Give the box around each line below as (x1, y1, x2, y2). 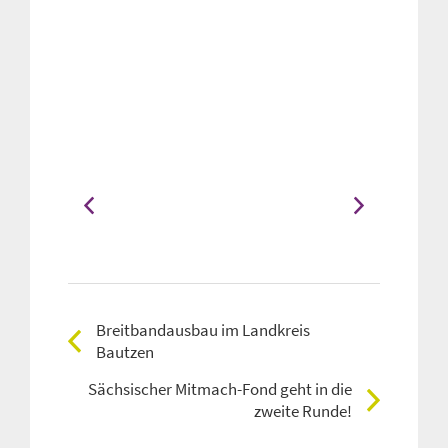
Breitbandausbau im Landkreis (96, 319, 310, 342)
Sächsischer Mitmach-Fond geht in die (88, 378, 352, 401)
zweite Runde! (254, 400, 352, 423)
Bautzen (96, 341, 154, 364)
